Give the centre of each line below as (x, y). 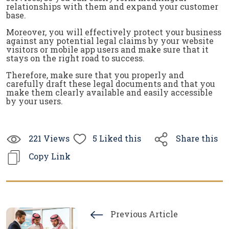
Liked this (119, 138)
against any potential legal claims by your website (110, 41)
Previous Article (143, 214)
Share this (196, 138)
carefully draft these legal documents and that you (111, 84)
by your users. (35, 101)
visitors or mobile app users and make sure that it (107, 49)
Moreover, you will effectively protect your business (114, 32)
